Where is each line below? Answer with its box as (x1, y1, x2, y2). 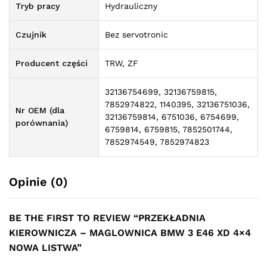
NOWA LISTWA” (9, 242, 82, 254)
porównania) (15, 118, 68, 128)
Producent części (15, 58, 88, 69)
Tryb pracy (15, 1, 60, 11)
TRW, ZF (105, 58, 138, 69)
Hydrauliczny (105, 1, 157, 11)
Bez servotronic (105, 30, 168, 40)
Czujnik (15, 30, 46, 40)
